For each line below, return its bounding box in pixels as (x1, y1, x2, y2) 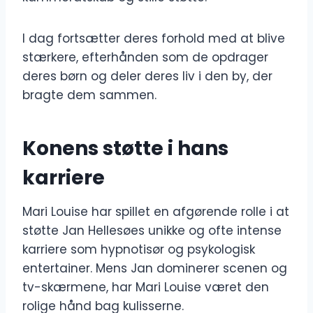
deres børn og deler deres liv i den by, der (22, 68, 272, 85)
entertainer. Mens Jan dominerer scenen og (22, 260, 287, 277)
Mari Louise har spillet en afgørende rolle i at (22, 203, 289, 221)
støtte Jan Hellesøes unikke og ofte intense (22, 222, 282, 240)
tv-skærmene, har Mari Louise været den (22, 279, 269, 296)
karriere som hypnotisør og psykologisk (22, 241, 255, 259)
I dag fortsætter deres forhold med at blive (22, 30, 285, 48)
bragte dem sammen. (22, 87, 156, 104)
